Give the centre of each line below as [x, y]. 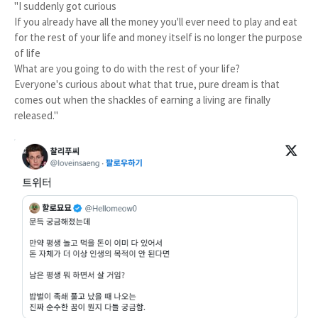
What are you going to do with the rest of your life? [128, 69]
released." [36, 116]
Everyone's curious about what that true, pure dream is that [147, 84]
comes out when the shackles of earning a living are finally [142, 100]
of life [28, 53]
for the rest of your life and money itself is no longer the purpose [158, 38]
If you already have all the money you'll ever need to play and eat [156, 22]
